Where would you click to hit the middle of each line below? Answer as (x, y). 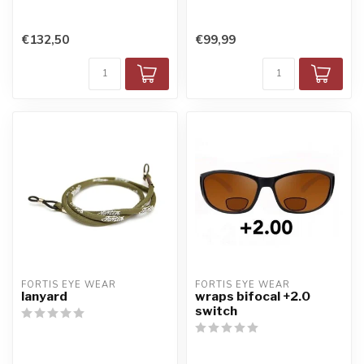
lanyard (44, 297)
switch (216, 311)
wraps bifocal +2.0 (253, 297)
